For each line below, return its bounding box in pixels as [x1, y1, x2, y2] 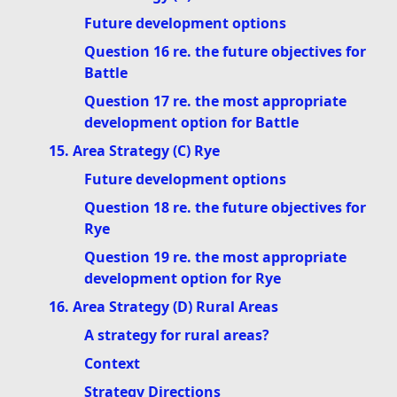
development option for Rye [84, 269, 281, 289]
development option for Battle [84, 113, 299, 133]
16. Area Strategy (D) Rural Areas [49, 297, 278, 317]
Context [84, 354, 140, 374]
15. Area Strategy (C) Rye [49, 141, 220, 161]
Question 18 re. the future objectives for [84, 198, 366, 218]
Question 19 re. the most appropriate [84, 247, 346, 268]
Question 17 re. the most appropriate [84, 91, 346, 112]
